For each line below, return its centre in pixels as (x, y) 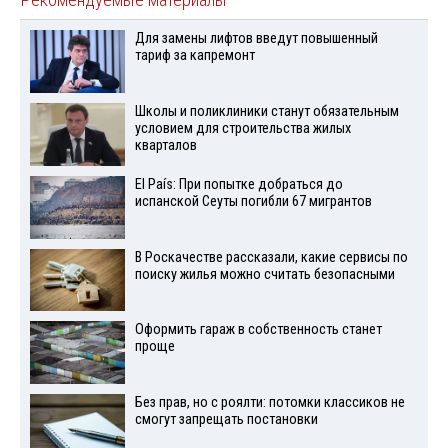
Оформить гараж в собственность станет (258, 330)
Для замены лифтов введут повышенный (256, 39)
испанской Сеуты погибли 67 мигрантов (253, 201)
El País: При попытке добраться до (238, 184)
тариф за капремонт (194, 56)
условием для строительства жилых (242, 129)
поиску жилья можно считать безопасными (264, 274)
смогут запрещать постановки (226, 420)
